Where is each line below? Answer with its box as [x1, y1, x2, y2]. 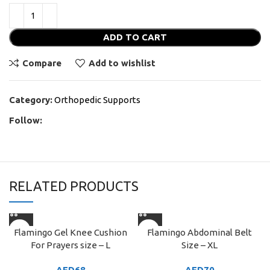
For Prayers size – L [31, 239, 110, 250]
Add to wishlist [88, 58, 155, 69]
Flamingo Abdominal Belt [147, 227, 252, 237]
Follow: [9, 115, 42, 125]
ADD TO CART [103, 31, 167, 42]
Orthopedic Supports [54, 94, 140, 105]
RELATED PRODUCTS [9, 178, 139, 193]
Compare [22, 58, 61, 69]
